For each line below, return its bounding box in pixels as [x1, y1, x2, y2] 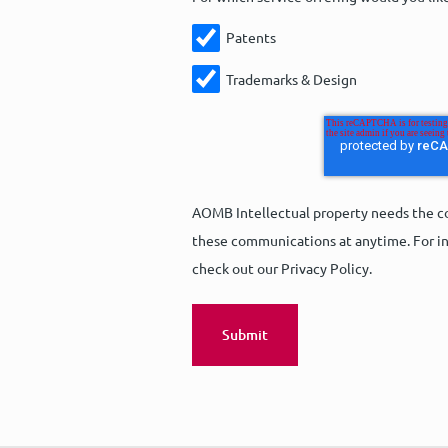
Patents [225, 28, 276, 47]
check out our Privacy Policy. [192, 258, 372, 277]
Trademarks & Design [225, 70, 357, 89]
